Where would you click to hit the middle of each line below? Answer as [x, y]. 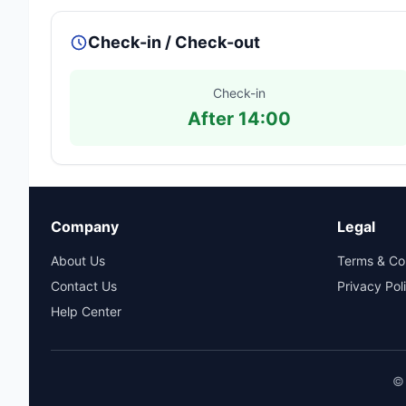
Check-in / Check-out [174, 42]
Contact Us [84, 286]
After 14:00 [239, 119]
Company [85, 227]
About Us [78, 261]
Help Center [86, 311]
